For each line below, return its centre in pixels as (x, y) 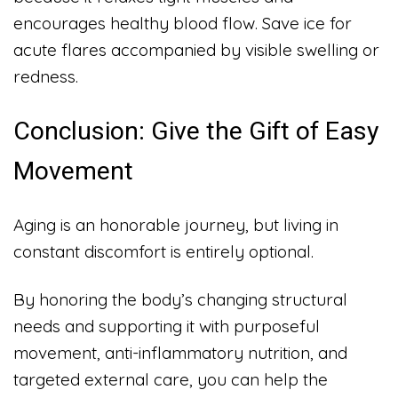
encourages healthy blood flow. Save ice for (183, 24)
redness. (46, 77)
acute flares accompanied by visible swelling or (196, 50)
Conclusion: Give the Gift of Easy (196, 131)
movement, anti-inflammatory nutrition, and (180, 353)
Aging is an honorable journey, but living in (176, 225)
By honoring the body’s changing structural (180, 300)
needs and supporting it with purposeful (167, 326)
